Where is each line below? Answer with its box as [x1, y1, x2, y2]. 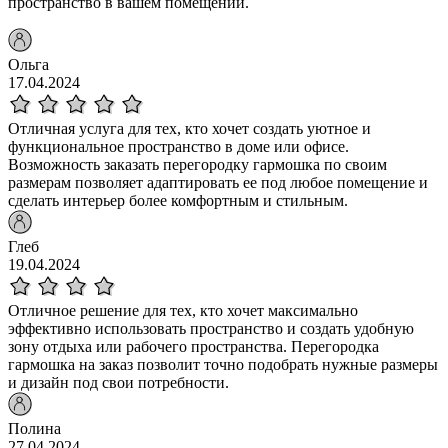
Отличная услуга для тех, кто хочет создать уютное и [8, 119, 371, 137]
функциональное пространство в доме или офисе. [8, 137, 349, 155]
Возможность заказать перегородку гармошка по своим [8, 155, 387, 173]
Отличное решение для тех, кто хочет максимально [8, 301, 358, 319]
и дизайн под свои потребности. [8, 373, 229, 391]
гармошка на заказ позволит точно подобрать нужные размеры [8, 355, 438, 373]
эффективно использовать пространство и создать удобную [8, 319, 414, 337]
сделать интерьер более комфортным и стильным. [8, 191, 348, 209]
